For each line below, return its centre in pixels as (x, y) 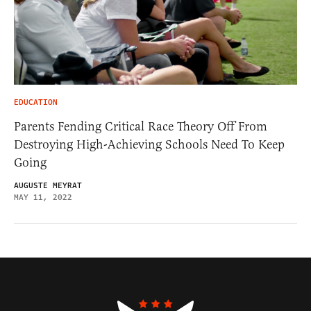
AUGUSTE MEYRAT (48, 186)
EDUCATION (36, 103)
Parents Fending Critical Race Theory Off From (141, 127)
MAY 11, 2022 (43, 198)
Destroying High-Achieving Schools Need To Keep (149, 145)
